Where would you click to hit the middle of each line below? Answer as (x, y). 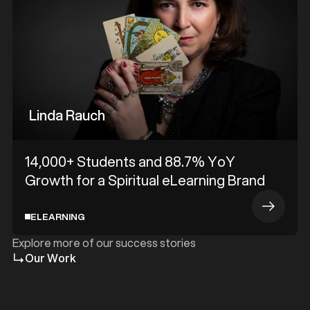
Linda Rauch (67, 115)
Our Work (51, 258)
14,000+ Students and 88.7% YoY (130, 162)
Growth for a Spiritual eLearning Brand (145, 180)
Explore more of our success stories (104, 243)
